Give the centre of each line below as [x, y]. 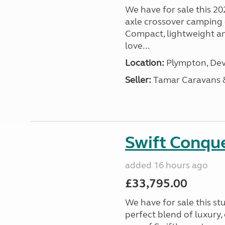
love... [137, 46]
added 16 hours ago [166, 165]
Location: [144, 63]
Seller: [138, 80]
